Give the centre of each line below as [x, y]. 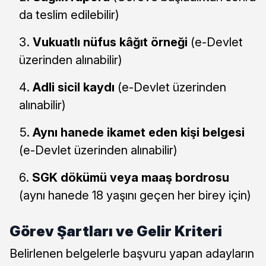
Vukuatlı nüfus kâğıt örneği [110, 42]
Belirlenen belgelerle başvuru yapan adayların [132, 253]
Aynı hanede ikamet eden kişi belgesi [139, 132]
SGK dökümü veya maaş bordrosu [131, 177]
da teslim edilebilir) [69, 15]
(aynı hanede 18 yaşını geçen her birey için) [135, 195]
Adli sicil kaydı [74, 87]
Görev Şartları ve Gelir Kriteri [116, 231]
